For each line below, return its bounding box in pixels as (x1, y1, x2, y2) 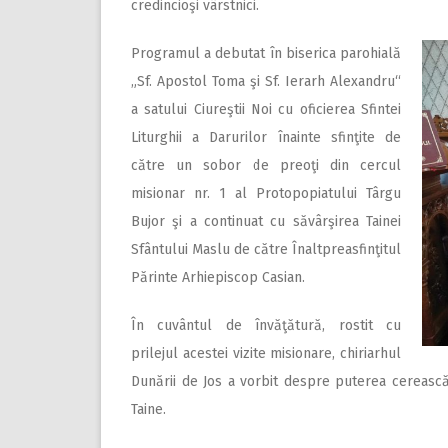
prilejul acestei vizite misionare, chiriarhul (131, 345, 401, 362)
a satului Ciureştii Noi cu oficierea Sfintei (131, 101, 401, 118)
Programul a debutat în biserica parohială (131, 45, 401, 62)
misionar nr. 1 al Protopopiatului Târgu (131, 185, 401, 202)
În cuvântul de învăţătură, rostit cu (131, 317, 401, 334)
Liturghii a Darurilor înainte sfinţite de (131, 129, 401, 146)
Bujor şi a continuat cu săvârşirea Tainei (131, 213, 401, 230)
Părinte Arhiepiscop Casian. (131, 269, 305, 286)
